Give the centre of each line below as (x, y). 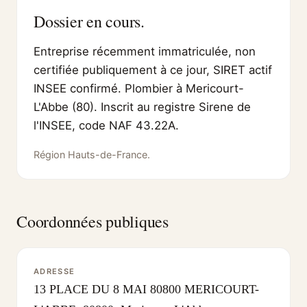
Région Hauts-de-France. (92, 154)
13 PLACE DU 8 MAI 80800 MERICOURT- (146, 289)
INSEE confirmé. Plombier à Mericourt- (139, 89)
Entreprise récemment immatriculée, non (145, 52)
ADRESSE (54, 271)
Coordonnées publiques (93, 221)
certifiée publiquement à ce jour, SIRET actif (153, 70)
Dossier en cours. (89, 22)
